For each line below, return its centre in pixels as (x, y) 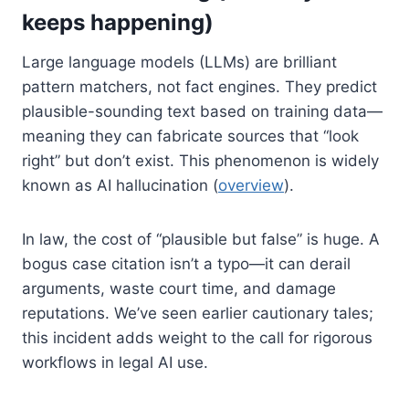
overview (251, 185)
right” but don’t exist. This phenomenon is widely (200, 160)
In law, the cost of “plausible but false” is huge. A (201, 239)
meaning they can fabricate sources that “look (190, 136)
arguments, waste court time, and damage (179, 288)
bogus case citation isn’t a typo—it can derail (186, 263)
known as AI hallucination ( (120, 185)
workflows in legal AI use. (115, 362)
